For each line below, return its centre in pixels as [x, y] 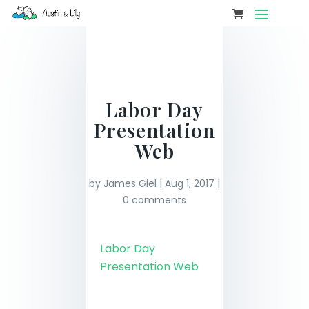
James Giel [130, 183]
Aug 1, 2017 [189, 183]
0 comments [154, 200]
